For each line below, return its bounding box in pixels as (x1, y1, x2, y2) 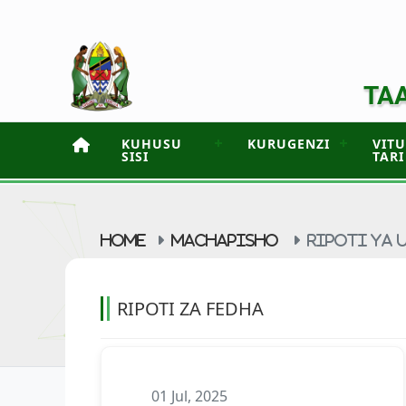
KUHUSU (121, 135, 182, 152)
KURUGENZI (247, 135, 331, 152)
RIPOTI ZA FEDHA (117, 296, 264, 321)
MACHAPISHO (171, 233, 278, 247)
